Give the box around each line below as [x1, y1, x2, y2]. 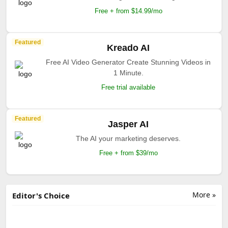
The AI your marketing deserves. [76, 134, 181, 142]
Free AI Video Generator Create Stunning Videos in [46, 58, 211, 66]
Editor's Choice [12, 190, 70, 201]
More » [192, 189, 216, 199]
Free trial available [101, 83, 155, 91]
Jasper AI [108, 119, 149, 129]
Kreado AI [107, 42, 150, 53]
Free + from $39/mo [99, 149, 158, 157]
